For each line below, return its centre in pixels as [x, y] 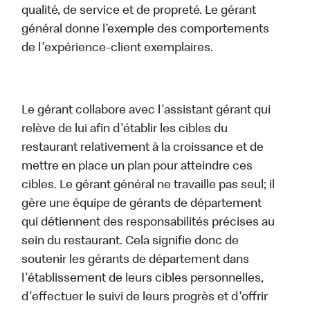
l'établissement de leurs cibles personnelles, [143, 279]
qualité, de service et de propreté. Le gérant [139, 11]
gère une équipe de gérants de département [142, 204]
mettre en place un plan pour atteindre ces [137, 167]
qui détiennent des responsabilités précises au [148, 223]
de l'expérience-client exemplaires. [118, 49]
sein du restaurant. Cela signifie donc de [130, 242]
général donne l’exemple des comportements [146, 30]
